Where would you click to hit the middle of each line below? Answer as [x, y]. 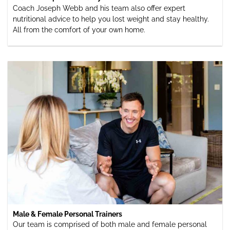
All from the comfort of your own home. [79, 30]
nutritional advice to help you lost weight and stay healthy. [111, 19]
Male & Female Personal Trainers [68, 214]
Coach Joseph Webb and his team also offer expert [99, 8]
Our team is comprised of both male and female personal [110, 224]
